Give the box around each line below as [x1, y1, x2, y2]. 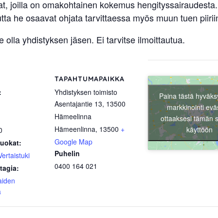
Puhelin [54, 148, 80, 159]
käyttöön [186, 125, 213, 135]
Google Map [54, 137, 92, 147]
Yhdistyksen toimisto [54, 87, 117, 97]
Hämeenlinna [54, 124, 95, 134]
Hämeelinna [54, 111, 91, 122]
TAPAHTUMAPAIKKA [54, 74, 125, 84]
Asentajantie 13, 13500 [54, 99, 126, 109]
